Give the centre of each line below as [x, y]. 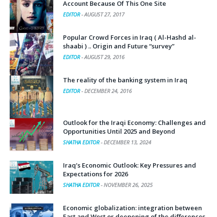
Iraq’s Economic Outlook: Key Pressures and [130, 165]
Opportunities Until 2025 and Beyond [119, 131]
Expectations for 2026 [95, 174]
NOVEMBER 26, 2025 [128, 185]
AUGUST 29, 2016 [104, 57]
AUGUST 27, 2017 [104, 14]
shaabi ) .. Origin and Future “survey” [119, 46]
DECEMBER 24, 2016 [108, 91]
